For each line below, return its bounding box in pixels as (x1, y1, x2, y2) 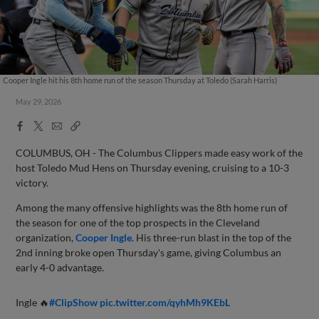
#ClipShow (49, 296, 98, 308)
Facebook (14, 119, 60, 130)
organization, (16, 231, 76, 244)
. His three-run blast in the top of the (132, 231, 292, 244)
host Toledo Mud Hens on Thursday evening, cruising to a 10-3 (16, 161, 290, 174)
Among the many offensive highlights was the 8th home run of (16, 201, 288, 214)
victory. (16, 176, 49, 189)
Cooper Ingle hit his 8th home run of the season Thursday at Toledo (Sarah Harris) (2, 75, 277, 85)
